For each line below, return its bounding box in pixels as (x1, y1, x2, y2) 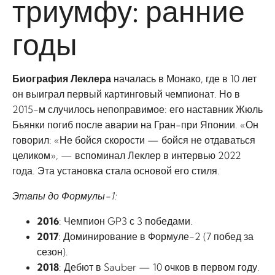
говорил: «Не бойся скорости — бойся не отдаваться (12, 134, 255, 146)
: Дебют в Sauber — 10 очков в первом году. (59, 261, 260, 273)
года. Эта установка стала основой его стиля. (12, 165, 220, 177)
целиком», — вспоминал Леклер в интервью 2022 (12, 149, 241, 161)
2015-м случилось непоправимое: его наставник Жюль (12, 103, 263, 115)
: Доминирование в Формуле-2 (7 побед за (58, 230, 254, 242)
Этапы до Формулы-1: (12, 190, 117, 202)
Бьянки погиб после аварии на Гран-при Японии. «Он (12, 118, 258, 131)
